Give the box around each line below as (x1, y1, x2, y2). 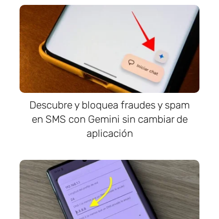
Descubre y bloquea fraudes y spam (29, 99, 190, 111)
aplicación (86, 127, 133, 139)
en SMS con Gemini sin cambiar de (31, 113, 188, 125)
